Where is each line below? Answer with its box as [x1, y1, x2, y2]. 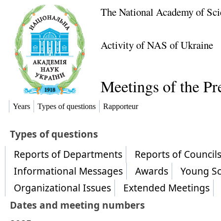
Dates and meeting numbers [10, 198, 145, 212]
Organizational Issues [14, 181, 111, 194]
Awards [135, 164, 168, 178]
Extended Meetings [123, 181, 210, 194]
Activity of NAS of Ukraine [101, 38, 213, 52]
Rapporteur [103, 102, 138, 111]
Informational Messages [14, 164, 123, 178]
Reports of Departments [14, 147, 122, 161]
